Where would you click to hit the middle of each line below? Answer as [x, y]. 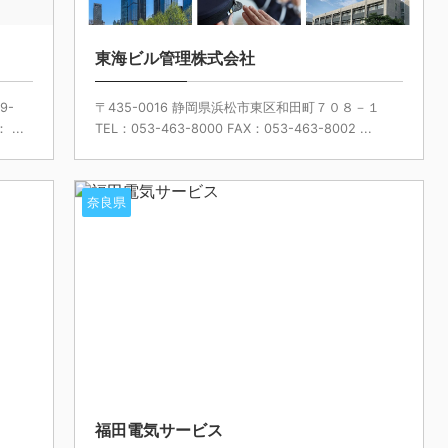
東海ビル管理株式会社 [174, 58]
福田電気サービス [158, 429]
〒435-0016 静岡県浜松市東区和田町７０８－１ [237, 107]
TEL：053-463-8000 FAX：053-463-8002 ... [233, 128]
